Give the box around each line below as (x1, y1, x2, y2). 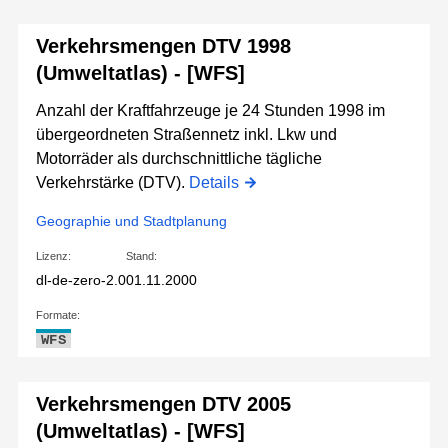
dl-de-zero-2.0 (36, 272, 126, 289)
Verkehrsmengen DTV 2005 (36, 393, 291, 416)
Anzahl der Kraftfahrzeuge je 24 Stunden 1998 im (36, 102, 385, 120)
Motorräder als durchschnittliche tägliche (36, 150, 322, 168)
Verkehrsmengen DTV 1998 (36, 35, 291, 58)
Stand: (126, 250, 157, 263)
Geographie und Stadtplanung (36, 213, 227, 230)
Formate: (36, 309, 80, 322)
